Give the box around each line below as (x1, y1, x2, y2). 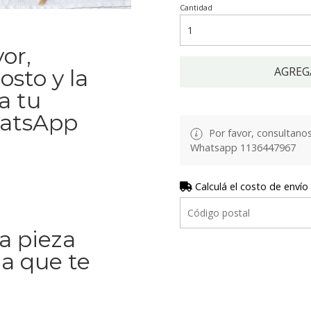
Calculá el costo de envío (192, 180, 308, 194)
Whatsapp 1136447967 (190, 141, 296, 155)
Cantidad (180, 2, 212, 12)
